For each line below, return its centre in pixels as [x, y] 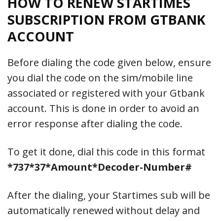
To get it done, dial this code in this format [106, 151]
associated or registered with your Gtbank [106, 93]
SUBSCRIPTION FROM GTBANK [107, 19]
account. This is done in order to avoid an [103, 108]
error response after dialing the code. [95, 123]
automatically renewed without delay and [104, 210]
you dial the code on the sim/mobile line [100, 77]
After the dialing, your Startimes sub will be [109, 195]
